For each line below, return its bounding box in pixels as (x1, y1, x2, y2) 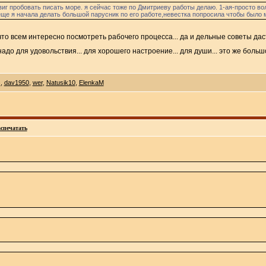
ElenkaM (78, 79, 104, 86)
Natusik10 (46, 79, 75, 86)
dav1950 (4, 79, 29, 86)
